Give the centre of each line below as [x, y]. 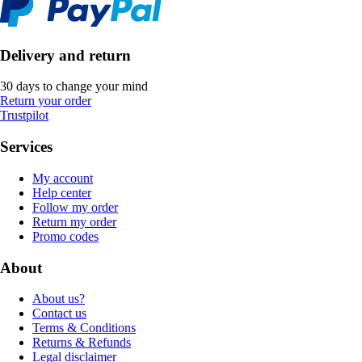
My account [63, 178]
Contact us [59, 314]
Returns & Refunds [82, 343]
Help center [62, 192]
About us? [59, 299]
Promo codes [65, 236]
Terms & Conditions [84, 328]
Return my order [74, 221]
